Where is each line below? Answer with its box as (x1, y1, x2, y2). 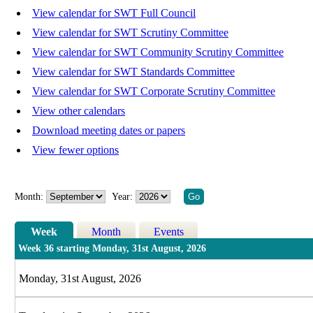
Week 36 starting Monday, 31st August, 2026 (18, 243, 207, 254)
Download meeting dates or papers (32, 124, 185, 137)
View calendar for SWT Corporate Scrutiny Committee (32, 85, 275, 98)
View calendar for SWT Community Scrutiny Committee (32, 46, 284, 59)
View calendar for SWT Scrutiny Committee (32, 27, 228, 39)
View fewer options (32, 144, 119, 156)
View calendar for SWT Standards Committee (32, 66, 235, 78)
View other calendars (32, 105, 125, 117)
